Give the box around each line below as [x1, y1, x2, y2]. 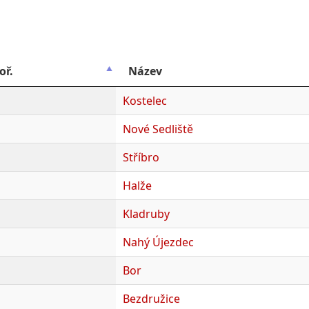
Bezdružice [122, 290, 180, 306]
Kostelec [122, 92, 167, 108]
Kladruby [122, 206, 170, 221]
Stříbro [122, 149, 159, 165]
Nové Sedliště [122, 121, 193, 137]
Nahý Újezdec [122, 234, 194, 250]
